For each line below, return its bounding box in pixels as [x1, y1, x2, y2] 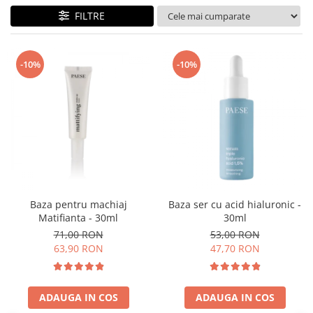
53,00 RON [210, 228, 260, 242]
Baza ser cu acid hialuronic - [168, 198, 301, 212]
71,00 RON [53, 228, 103, 242]
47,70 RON [210, 242, 260, 256]
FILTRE [69, 9, 105, 23]
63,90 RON [53, 242, 103, 256]
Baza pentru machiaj [29, 198, 127, 212]
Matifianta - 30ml [38, 211, 118, 225]
